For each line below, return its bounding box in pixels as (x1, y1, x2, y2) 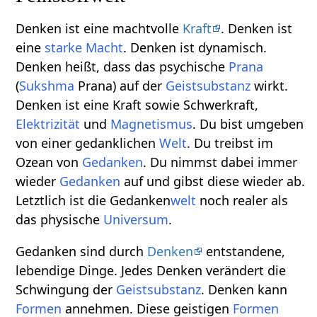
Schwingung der (16, 280, 117, 298)
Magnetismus (110, 115, 193, 132)
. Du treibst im (187, 134, 274, 151)
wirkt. (250, 76, 289, 94)
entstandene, (202, 242, 286, 260)
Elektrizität (16, 115, 81, 132)
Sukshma (19, 76, 75, 94)
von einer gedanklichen (16, 134, 160, 151)
